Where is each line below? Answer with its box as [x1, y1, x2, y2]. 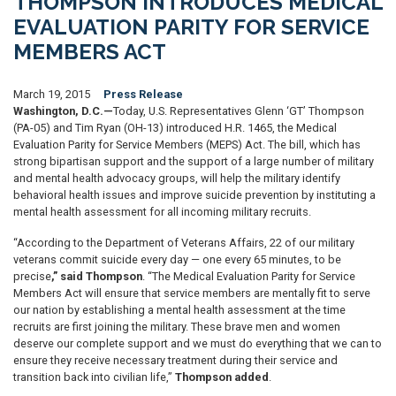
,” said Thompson [51, 270, 142, 283]
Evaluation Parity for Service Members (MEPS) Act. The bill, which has [13, 138, 361, 151]
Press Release [103, 88, 183, 101]
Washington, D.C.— [13, 104, 113, 118]
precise [13, 270, 51, 283]
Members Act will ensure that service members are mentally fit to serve [13, 286, 370, 300]
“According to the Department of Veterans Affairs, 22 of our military [13, 236, 354, 249]
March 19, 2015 [13, 88, 90, 101]
